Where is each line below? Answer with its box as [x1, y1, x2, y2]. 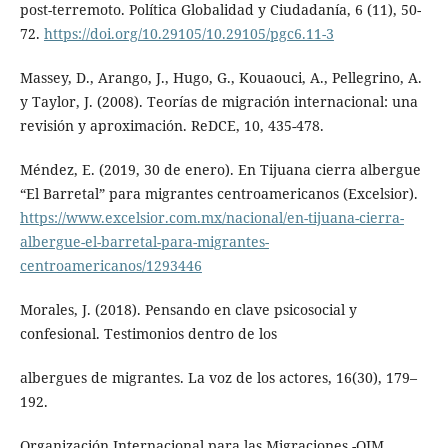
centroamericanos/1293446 [19, 256, 202, 276]
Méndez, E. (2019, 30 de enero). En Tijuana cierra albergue [19, 160, 421, 180]
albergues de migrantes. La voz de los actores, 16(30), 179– [19, 368, 417, 388]
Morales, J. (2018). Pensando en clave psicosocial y [19, 300, 357, 320]
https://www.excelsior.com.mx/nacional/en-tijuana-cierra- [19, 208, 404, 228]
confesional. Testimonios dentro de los [19, 324, 277, 344]
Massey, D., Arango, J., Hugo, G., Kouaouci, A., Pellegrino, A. [19, 68, 422, 88]
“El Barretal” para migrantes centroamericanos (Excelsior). [19, 184, 418, 204]
